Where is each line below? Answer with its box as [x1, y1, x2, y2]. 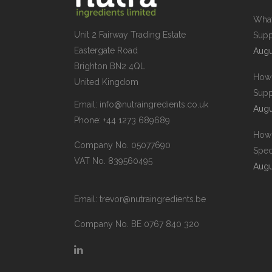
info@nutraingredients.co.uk [100, 99, 208, 109]
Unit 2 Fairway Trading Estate [74, 29, 186, 39]
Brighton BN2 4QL [74, 61, 145, 71]
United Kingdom [74, 76, 138, 87]
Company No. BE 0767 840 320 [74, 219, 199, 229]
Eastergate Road [74, 45, 138, 55]
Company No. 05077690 [74, 140, 171, 150]
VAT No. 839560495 [74, 155, 152, 166]
